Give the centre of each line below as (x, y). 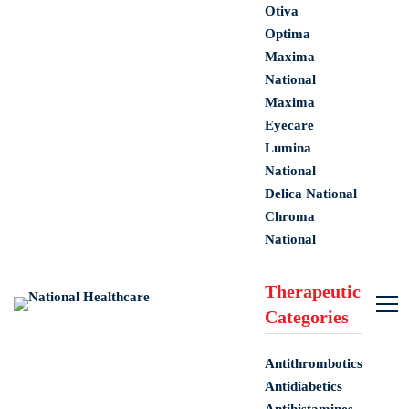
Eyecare (289, 125)
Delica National (311, 194)
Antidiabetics (304, 386)
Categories (307, 317)
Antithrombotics (314, 363)
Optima (288, 34)
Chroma (290, 216)
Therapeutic (313, 291)
